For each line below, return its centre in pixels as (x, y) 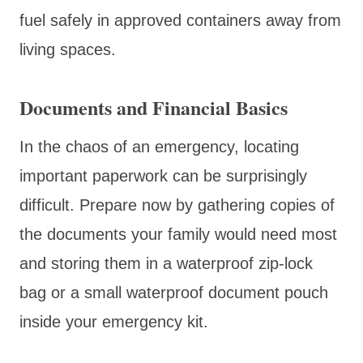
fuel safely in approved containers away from (180, 20)
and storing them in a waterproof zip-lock (166, 263)
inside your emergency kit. (114, 321)
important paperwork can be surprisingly (163, 175)
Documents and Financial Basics (154, 107)
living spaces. (68, 49)
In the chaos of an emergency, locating (159, 146)
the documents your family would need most (178, 234)
